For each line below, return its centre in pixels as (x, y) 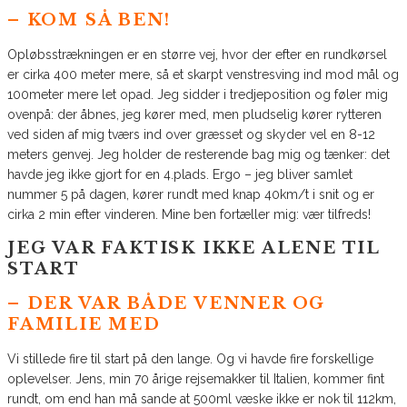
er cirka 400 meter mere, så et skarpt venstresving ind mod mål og (203, 74)
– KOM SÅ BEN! (92, 20)
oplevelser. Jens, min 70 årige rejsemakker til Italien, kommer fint (196, 378)
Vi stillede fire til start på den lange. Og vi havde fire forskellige (190, 358)
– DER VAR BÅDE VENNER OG (167, 303)
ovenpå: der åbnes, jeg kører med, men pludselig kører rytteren (194, 114)
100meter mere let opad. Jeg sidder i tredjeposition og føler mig (198, 94)
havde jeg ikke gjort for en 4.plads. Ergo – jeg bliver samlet (180, 174)
